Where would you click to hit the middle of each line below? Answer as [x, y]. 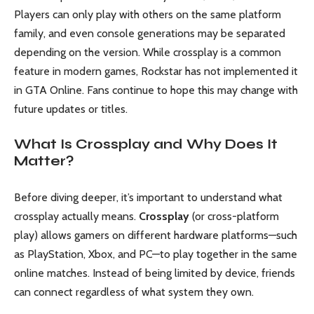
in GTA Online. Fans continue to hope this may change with [156, 90]
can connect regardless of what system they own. [134, 292]
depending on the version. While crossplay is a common [148, 52]
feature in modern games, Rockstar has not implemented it [156, 71]
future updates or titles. [71, 109]
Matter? [44, 161]
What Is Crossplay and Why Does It [146, 144]
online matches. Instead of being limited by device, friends [155, 273]
